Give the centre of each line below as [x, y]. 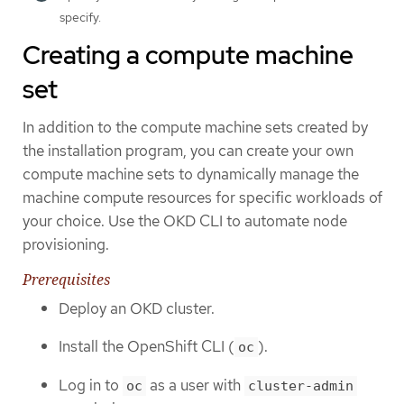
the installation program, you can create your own [188, 150]
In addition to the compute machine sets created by [195, 127]
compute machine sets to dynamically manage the [191, 174]
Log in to [91, 385]
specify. [80, 17]
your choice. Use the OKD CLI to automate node [185, 220]
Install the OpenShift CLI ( [147, 347]
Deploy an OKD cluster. [137, 308]
